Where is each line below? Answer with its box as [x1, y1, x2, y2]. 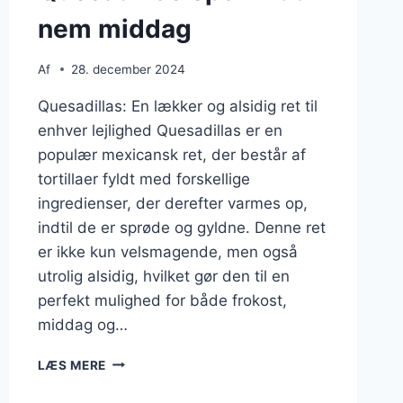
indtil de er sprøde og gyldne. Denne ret [37, 218, 326, 237]
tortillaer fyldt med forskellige [37, 169, 250, 188]
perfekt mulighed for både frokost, [37, 291, 287, 309]
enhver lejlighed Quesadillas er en [37, 121, 282, 139]
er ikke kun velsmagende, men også [37, 242, 298, 261]
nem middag [37, 13, 192, 44]
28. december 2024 [70, 61, 185, 76]
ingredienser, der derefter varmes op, [37, 193, 308, 212]
